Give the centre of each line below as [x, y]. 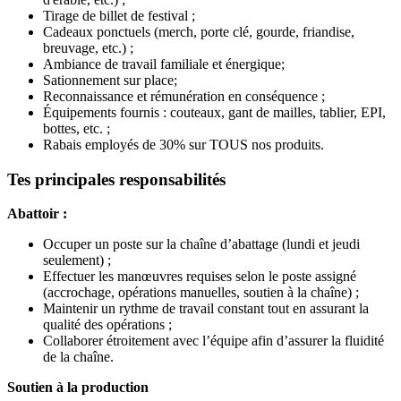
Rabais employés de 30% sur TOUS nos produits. [183, 144]
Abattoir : [39, 214]
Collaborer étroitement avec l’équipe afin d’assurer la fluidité [213, 341]
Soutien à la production [80, 388]
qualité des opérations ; [107, 325]
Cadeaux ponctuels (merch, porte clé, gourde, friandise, [199, 31]
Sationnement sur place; [110, 80]
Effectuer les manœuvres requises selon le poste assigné [200, 277]
